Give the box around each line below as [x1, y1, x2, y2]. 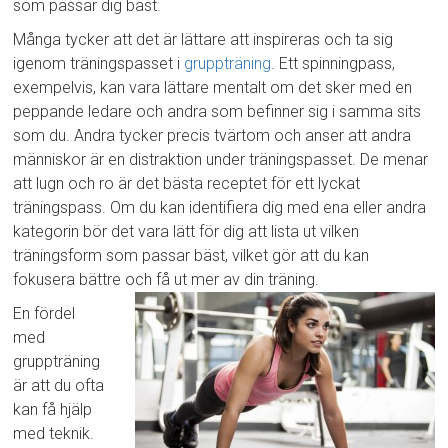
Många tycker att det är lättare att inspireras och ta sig [13, 30, 394, 50]
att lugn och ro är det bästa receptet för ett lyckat [13, 174, 361, 194]
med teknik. [13, 424, 95, 444]
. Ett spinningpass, [271, 54, 396, 74]
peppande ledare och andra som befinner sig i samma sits [13, 102, 422, 122]
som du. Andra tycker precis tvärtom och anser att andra [13, 126, 412, 146]
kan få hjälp [13, 400, 93, 420]
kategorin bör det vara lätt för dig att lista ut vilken [13, 222, 360, 242]
